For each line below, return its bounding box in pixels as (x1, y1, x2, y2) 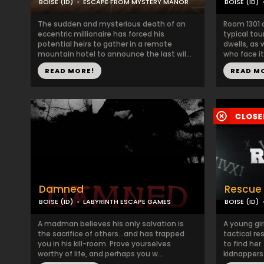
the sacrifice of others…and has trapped (38, 229, 184, 239)
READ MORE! (45, 66, 94, 75)
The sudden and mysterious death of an (38, 19, 186, 29)
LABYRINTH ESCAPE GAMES (83, 197, 171, 206)
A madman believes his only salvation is (38, 219, 184, 229)
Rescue (225, 182, 262, 196)
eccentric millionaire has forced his (38, 29, 164, 39)
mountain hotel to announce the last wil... (38, 49, 192, 59)
